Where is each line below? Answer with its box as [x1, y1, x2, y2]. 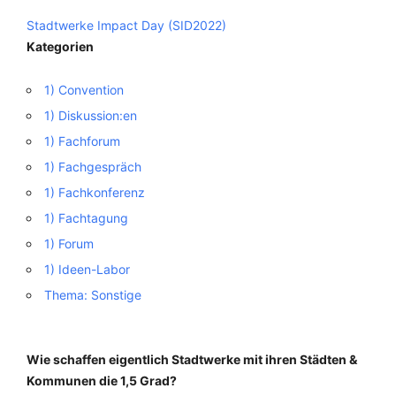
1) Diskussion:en [44, 108, 137, 123]
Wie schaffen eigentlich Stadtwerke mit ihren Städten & [27, 352, 357, 367]
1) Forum [44, 236, 94, 251]
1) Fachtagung [44, 210, 128, 225]
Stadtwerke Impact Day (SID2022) [27, 18, 226, 33]
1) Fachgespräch [44, 159, 141, 174]
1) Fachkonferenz [44, 185, 145, 200]
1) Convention [44, 82, 124, 97]
